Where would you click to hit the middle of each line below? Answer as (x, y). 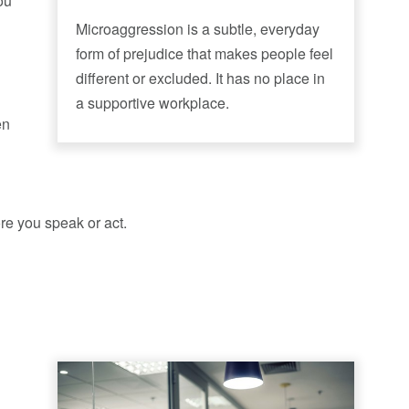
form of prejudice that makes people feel (204, 53)
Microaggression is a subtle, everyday (198, 29)
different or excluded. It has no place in (200, 78)
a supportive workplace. (152, 103)
